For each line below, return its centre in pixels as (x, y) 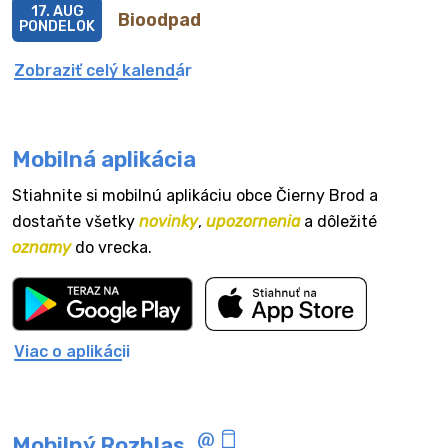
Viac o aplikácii (72, 351)
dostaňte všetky (75, 221)
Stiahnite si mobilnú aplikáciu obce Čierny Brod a (195, 195)
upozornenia (253, 221)
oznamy (41, 247)
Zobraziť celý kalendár (103, 70)
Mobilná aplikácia (104, 159)
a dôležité (338, 221)
